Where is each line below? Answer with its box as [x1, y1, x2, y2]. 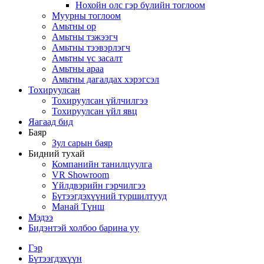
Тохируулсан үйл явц [52, 106, 137, 116]
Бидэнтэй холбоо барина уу [28, 223, 139, 233]
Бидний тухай [28, 148, 85, 159]
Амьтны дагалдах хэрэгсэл [52, 74, 159, 84]
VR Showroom [52, 170, 109, 180]
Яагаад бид [28, 117, 73, 127]
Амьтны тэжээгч [52, 32, 118, 42]
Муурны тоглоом [52, 11, 121, 21]
